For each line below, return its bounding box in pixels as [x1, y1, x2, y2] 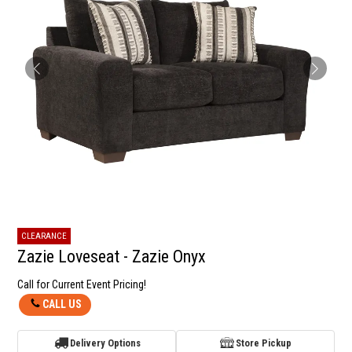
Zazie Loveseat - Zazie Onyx [17, 247, 207, 267]
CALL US [42, 298, 82, 311]
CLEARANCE [21, 230, 68, 241]
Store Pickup [236, 337, 292, 350]
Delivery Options [70, 337, 141, 350]
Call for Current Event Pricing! [17, 278, 147, 291]
